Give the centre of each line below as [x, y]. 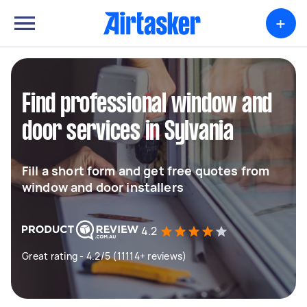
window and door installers [103, 187]
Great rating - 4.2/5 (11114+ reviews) [105, 256]
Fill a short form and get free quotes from [146, 171]
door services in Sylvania [128, 132]
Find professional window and [147, 105]
